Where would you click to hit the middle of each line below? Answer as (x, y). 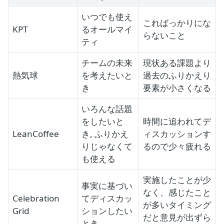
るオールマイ (107, 29)
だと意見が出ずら (177, 217)
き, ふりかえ (105, 133)
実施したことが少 (177, 179)
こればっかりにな (177, 22)
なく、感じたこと (177, 192)
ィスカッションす (177, 133)
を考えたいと (107, 75)
